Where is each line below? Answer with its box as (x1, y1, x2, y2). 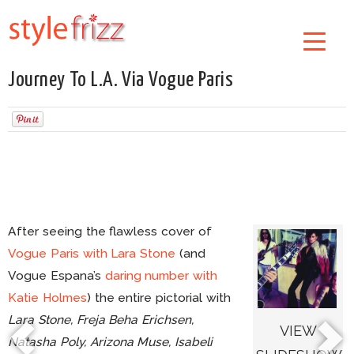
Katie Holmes (8, 290, 87, 305)
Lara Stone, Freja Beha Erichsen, (8, 312, 194, 327)
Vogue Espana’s (8, 268, 105, 283)
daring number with (104, 268, 218, 283)
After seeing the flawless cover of (8, 224, 212, 239)
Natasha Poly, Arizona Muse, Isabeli (8, 334, 213, 349)
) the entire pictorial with (86, 290, 231, 305)
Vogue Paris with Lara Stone (8, 246, 176, 261)
